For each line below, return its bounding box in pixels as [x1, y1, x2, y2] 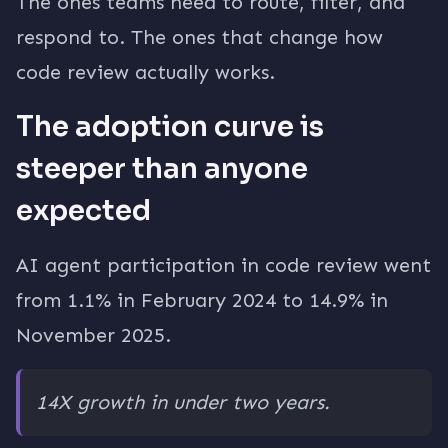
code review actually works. [16, 60, 275, 84]
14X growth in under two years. [36, 390, 330, 414]
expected [16, 193, 151, 228]
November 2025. [16, 323, 171, 347]
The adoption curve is [16, 109, 324, 144]
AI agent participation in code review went [16, 253, 431, 277]
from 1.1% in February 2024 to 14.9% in [16, 288, 388, 312]
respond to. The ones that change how [16, 25, 383, 49]
